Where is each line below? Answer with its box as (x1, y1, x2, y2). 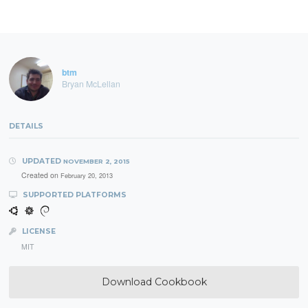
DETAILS (9, 122, 44, 131)
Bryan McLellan (61, 77, 120, 89)
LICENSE (19, 227, 56, 236)
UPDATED (19, 157, 63, 166)
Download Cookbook (101, 276, 207, 289)
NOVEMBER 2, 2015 (63, 157, 130, 166)
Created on (21, 169, 60, 180)
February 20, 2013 (60, 170, 113, 180)
